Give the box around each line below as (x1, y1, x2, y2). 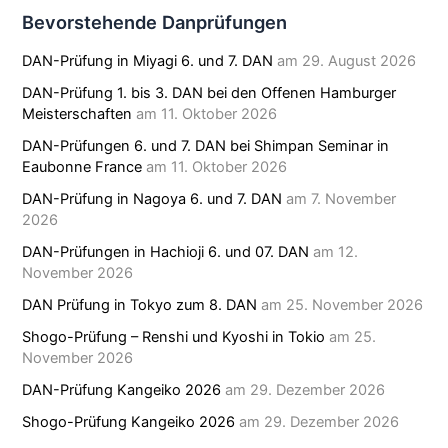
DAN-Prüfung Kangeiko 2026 (22, 380, 222, 399)
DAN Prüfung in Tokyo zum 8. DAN (22, 296, 258, 315)
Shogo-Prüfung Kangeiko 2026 (22, 412, 236, 431)
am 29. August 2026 (273, 52, 417, 71)
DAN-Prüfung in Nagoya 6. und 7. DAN (22, 190, 283, 209)
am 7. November (282, 190, 397, 209)
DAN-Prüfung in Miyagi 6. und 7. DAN (22, 52, 274, 71)
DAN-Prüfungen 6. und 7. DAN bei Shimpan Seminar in (22, 137, 390, 156)
